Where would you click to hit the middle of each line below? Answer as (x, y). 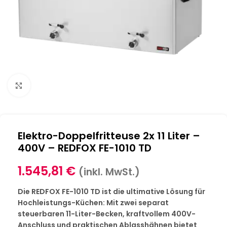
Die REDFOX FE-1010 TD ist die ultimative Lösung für (111, 192)
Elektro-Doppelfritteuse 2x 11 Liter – (109, 136)
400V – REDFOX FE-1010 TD (85, 148)
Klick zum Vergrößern (67, 85)
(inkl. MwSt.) (109, 172)
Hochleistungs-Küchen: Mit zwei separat (93, 203)
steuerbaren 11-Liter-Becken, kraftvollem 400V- (107, 214)
